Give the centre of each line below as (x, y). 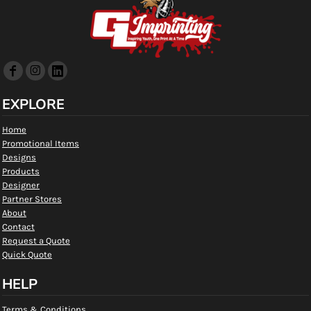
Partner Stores (32, 199)
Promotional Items (41, 143)
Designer (21, 185)
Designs (19, 157)
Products (21, 171)
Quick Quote (27, 254)
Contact (18, 227)
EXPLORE (33, 104)
